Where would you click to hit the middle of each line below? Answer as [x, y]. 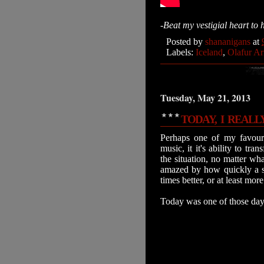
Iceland [209, 52]
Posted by [186, 42]
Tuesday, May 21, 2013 [205, 98]
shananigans [228, 42]
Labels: [181, 52]
